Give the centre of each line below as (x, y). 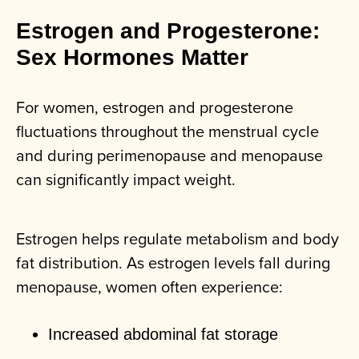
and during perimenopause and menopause (169, 155)
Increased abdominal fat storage (163, 335)
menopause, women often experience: (149, 287)
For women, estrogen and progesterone (155, 107)
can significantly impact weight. (126, 179)
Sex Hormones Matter (132, 58)
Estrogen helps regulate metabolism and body (177, 239)
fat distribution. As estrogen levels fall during (173, 263)
